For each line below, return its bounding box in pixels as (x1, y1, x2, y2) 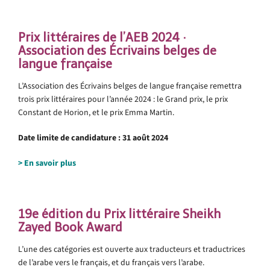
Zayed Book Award (18, 219, 122, 234)
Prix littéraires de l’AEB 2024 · (18, 30, 186, 45)
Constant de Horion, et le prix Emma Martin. (18, 106, 174, 118)
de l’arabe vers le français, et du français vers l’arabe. (18, 256, 204, 268)
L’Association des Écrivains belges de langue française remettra (18, 80, 242, 92)
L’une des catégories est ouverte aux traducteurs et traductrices (18, 243, 245, 255)
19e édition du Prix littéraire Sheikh (18, 206, 221, 221)
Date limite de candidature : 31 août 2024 (18, 131, 168, 143)
